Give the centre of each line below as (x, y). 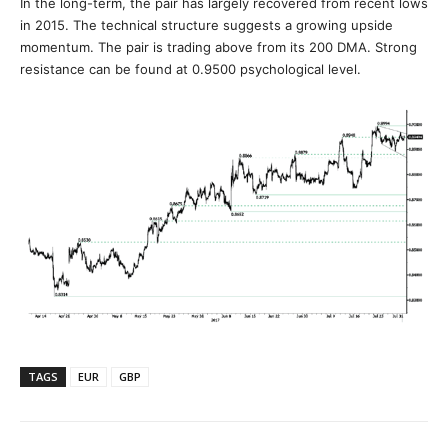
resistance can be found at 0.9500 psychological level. (190, 69)
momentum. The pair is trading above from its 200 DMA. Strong (218, 47)
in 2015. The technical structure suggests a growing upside (206, 25)
